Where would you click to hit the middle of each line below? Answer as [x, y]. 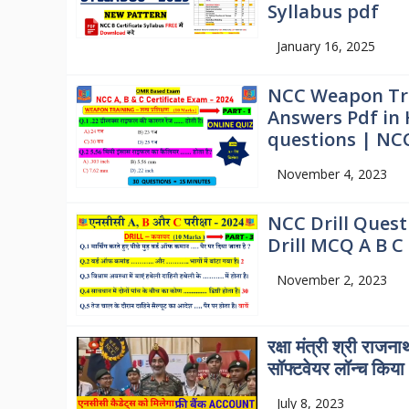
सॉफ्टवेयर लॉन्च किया [336, 369]
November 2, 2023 [331, 280]
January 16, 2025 [325, 47]
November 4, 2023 [331, 174]
